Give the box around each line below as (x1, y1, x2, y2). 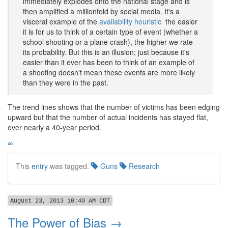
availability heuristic (99, 16, 161, 26)
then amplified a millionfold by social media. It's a (23, 6, 180, 16)
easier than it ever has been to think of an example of (23, 57, 194, 67)
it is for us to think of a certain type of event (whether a (23, 26, 198, 37)
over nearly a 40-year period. (8, 122, 101, 132)
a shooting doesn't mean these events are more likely (23, 67, 195, 77)
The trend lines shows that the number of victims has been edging (8, 102, 220, 112)
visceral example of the (23, 16, 99, 26)
